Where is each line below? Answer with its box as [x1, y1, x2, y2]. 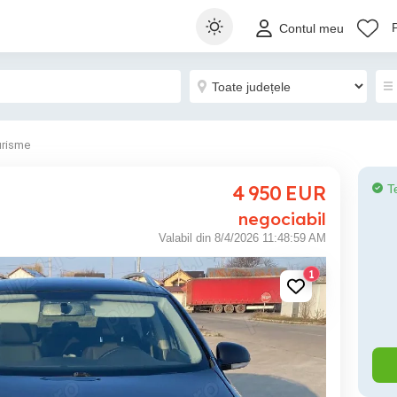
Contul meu [279, 21, 344, 36]
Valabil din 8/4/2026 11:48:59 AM [159, 231, 326, 245]
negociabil [238, 208, 326, 230]
